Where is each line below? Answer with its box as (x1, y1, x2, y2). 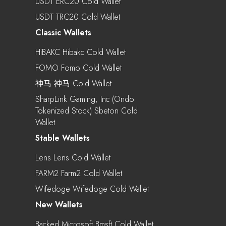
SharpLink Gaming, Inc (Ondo (35, 93, 134, 105)
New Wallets (35, 198, 83, 210)
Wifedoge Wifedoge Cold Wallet (35, 183, 149, 195)
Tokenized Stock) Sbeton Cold (35, 104, 138, 117)
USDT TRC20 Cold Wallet (35, 11, 120, 23)
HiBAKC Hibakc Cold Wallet (35, 46, 126, 58)
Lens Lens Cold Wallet (35, 151, 110, 163)
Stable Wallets (35, 132, 90, 144)
